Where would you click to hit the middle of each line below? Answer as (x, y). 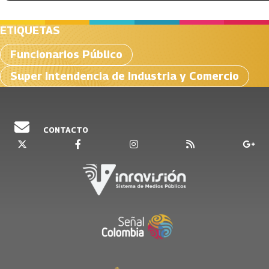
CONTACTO (65, 130)
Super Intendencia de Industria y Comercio (125, 76)
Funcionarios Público (66, 54)
